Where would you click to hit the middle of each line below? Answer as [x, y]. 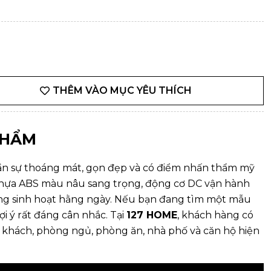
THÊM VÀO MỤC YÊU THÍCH [122, 90]
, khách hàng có [215, 215]
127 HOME [152, 215]
